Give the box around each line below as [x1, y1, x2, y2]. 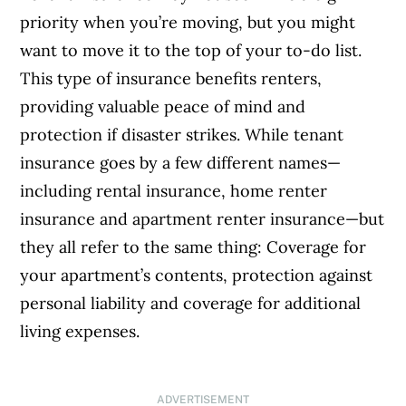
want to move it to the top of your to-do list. [20, 40, 362, 62]
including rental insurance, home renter [20, 180, 328, 202]
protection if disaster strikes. [20, 124, 246, 146]
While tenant [245, 124, 344, 146]
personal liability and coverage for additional [20, 293, 362, 314]
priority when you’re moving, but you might [20, 12, 356, 34]
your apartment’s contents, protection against [20, 265, 373, 286]
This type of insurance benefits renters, [20, 68, 323, 90]
